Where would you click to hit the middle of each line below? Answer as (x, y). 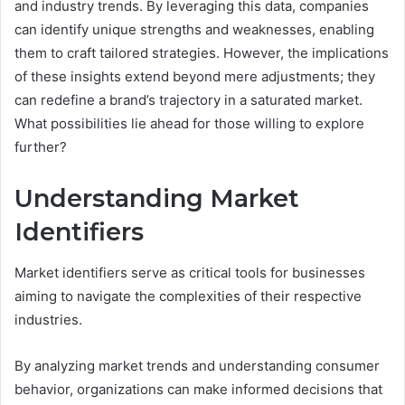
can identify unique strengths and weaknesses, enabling (194, 30)
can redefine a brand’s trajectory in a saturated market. (188, 100)
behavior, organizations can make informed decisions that (198, 389)
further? (41, 147)
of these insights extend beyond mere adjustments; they (195, 77)
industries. (48, 319)
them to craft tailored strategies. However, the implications (202, 53)
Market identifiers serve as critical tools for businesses (190, 272)
